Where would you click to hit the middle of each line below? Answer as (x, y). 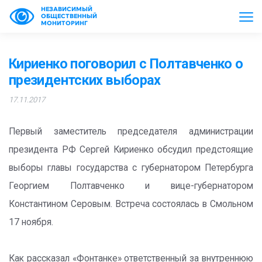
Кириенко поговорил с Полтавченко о (126, 64)
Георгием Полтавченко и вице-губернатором (131, 186)
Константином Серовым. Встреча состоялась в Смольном (131, 204)
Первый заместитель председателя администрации (131, 132)
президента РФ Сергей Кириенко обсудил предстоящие (131, 150)
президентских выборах (85, 80)
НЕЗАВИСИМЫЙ (67, 9)
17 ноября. (31, 222)
